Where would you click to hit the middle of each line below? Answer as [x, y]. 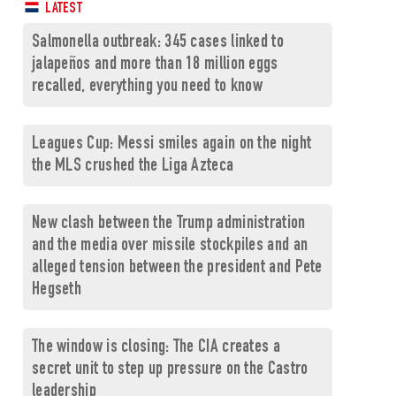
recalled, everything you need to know [147, 87]
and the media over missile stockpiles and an [170, 246]
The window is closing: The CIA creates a [156, 348]
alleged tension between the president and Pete [177, 268]
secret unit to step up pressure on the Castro [170, 370]
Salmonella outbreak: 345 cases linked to [157, 43]
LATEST [62, 9]
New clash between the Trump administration [168, 224]
